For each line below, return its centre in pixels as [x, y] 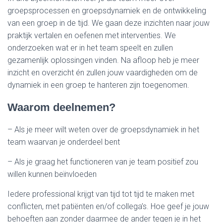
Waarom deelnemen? [61, 107]
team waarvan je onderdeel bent [64, 142]
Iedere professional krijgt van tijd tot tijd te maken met [101, 194]
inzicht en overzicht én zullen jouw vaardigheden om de [103, 73]
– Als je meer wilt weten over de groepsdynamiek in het [103, 130]
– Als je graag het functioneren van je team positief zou [103, 162]
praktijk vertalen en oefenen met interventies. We [92, 35]
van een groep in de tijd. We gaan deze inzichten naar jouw [109, 23]
